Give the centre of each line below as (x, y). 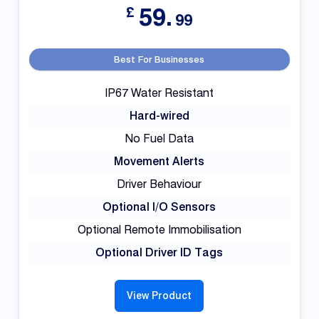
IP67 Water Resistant (159, 93)
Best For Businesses (159, 59)
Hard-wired (159, 115)
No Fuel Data (159, 138)
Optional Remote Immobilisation (159, 229)
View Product (159, 295)
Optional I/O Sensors (159, 206)
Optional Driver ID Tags (159, 252)
